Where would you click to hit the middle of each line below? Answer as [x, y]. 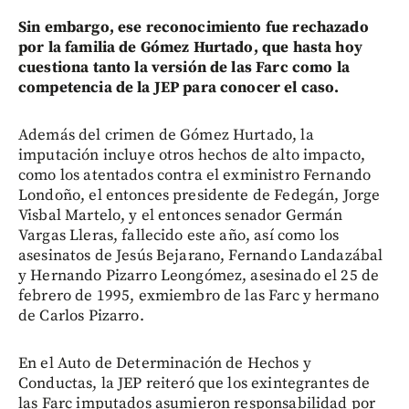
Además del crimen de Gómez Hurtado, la [166, 135]
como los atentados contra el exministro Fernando [195, 175]
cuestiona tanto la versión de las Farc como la [184, 67]
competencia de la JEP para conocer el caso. [179, 87]
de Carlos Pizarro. [81, 315]
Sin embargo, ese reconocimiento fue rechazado [194, 27]
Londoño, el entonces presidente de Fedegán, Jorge [199, 195]
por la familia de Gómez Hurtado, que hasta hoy [190, 47]
